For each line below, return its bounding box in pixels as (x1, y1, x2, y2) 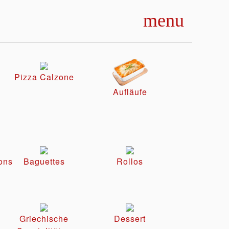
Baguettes (23, 155, 65, 168)
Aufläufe (112, 86, 147, 98)
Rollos (117, 155, 143, 168)
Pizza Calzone (14, 71, 74, 83)
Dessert (114, 213, 146, 225)
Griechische (19, 213, 68, 225)
